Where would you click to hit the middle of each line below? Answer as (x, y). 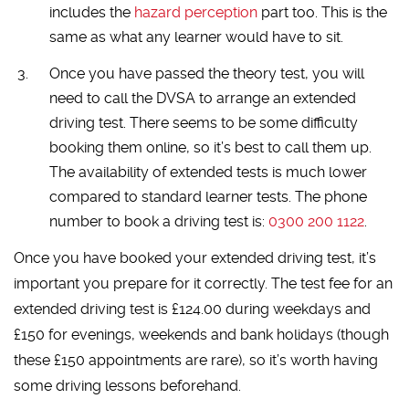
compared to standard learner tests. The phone (208, 196)
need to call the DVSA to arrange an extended (202, 98)
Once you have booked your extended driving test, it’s (195, 257)
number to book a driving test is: (158, 221)
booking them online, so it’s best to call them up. (210, 147)
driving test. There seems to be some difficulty (203, 122)
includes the (91, 13)
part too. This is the (322, 13)
